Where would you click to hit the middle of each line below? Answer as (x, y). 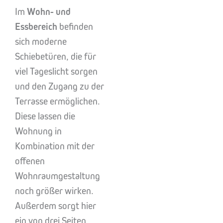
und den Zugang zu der (59, 86)
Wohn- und (49, 12)
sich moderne (41, 42)
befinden (75, 27)
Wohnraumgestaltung (57, 176)
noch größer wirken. (54, 191)
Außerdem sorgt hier (56, 206)
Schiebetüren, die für (56, 56)
